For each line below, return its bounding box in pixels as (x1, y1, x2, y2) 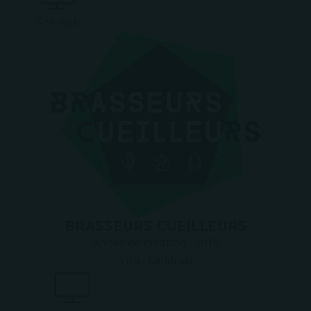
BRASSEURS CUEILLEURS (64, 215, 247, 236)
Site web (35, 15, 80, 30)
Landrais (147, 252, 193, 267)
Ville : (118, 252, 148, 267)
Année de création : (92, 235, 194, 250)
